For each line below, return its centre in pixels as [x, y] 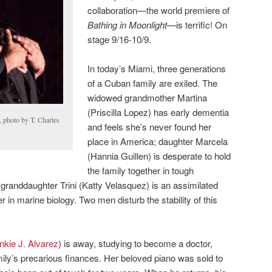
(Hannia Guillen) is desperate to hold [159, 155]
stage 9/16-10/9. [120, 39]
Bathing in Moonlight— [132, 24]
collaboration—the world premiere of [159, 10]
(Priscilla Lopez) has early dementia [158, 112]
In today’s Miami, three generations [157, 68]
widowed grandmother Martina [148, 97]
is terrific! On [202, 24]
